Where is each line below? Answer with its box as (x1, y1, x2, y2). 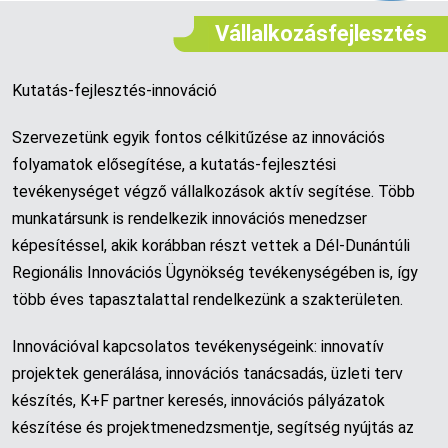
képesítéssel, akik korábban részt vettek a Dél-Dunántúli (12, 236, 410, 255)
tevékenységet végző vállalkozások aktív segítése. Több (12, 182, 415, 201)
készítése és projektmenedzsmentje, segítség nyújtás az (12, 418, 414, 437)
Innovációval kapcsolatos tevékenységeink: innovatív (12, 337, 384, 356)
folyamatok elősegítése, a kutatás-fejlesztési (12, 155, 336, 174)
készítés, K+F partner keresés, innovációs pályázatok (12, 391, 385, 410)
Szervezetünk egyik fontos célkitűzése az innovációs (12, 128, 385, 147)
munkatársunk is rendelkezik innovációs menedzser (12, 209, 367, 228)
